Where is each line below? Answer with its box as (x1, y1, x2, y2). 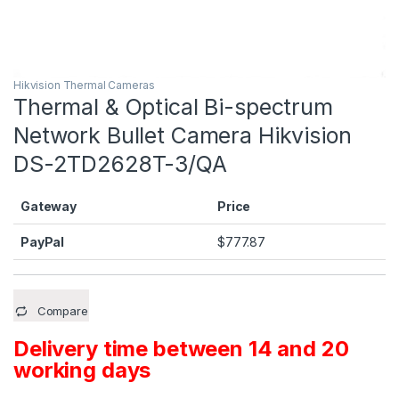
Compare (37, 304, 88, 319)
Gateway (20, 199, 77, 215)
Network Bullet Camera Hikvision (13, 122, 352, 150)
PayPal (20, 234, 65, 250)
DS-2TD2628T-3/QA (13, 151, 227, 178)
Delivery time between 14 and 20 (13, 336, 349, 362)
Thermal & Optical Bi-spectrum (13, 94, 333, 121)
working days (13, 357, 151, 384)
